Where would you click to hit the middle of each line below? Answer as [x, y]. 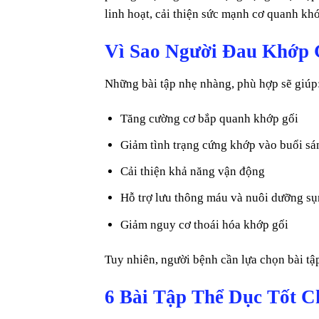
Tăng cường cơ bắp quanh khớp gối [210, 118]
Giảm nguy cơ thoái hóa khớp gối [205, 224]
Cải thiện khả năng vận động [193, 172]
